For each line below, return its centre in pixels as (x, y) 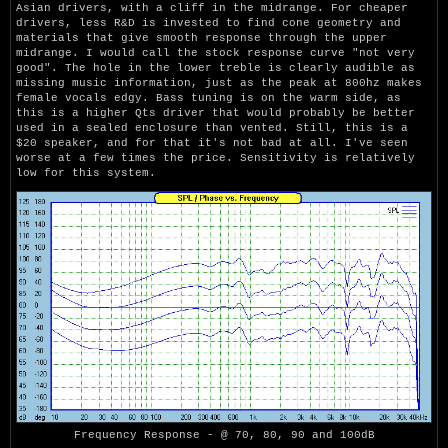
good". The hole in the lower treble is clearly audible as (215, 67)
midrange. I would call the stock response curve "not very (215, 52)
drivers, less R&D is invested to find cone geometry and (208, 22)
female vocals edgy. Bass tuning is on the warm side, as (208, 97)
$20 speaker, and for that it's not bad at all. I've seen (212, 142)
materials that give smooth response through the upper (201, 37)
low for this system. (86, 172)
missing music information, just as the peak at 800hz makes (219, 82)
